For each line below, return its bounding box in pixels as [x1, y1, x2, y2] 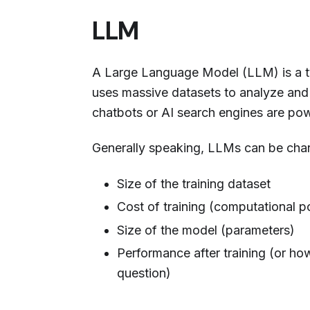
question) [117, 266, 171, 281]
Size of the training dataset [117, 176, 271, 191]
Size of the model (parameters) [117, 222, 295, 237]
